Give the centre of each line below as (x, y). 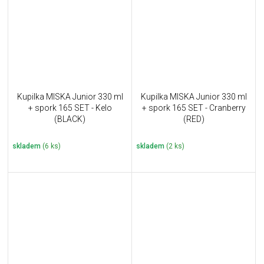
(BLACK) (70, 119)
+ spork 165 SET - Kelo (70, 108)
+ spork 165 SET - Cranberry (194, 108)
